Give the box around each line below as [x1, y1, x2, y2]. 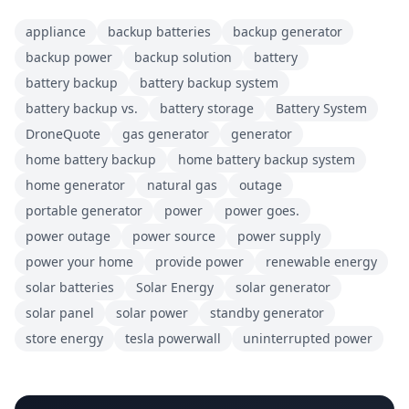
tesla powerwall [125, 329, 221, 347]
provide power [155, 252, 244, 270]
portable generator [26, 201, 142, 219]
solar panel [26, 303, 94, 321]
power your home [26, 252, 133, 270]
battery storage [160, 99, 254, 117]
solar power [116, 303, 188, 321]
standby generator [210, 303, 324, 321]
